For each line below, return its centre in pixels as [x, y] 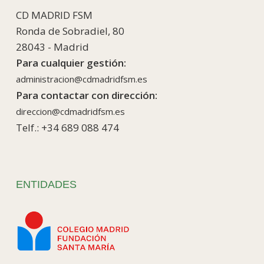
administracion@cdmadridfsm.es [81, 79]
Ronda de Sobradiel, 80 [70, 31]
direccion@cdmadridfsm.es [70, 111]
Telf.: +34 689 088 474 [67, 127]
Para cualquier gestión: [71, 62]
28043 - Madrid [52, 47]
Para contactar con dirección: [86, 95]
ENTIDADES [46, 184]
